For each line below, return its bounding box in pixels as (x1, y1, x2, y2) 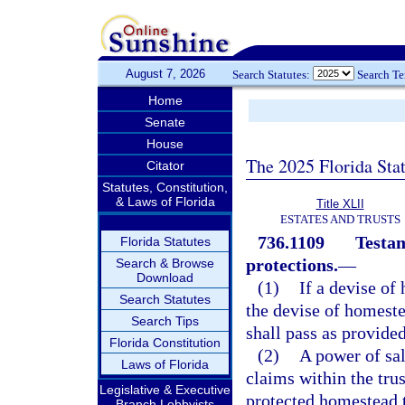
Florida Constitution (109, 335, 221, 350)
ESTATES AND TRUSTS (279, 212, 400, 226)
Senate (145, 115, 185, 129)
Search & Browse (116, 256, 214, 270)
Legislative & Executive (99, 382, 231, 397)
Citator (146, 158, 184, 173)
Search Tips (131, 314, 199, 328)
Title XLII (316, 197, 364, 211)
